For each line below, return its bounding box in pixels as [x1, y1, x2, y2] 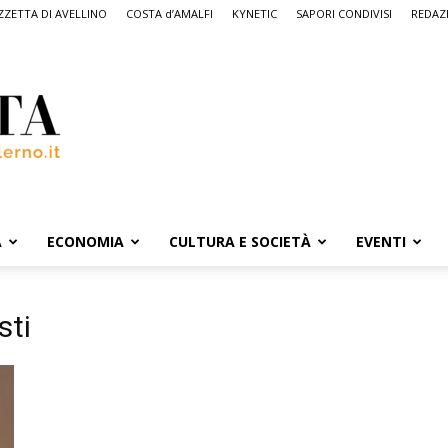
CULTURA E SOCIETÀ [169, 232, 311, 251]
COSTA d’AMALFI [126, 6, 213, 21]
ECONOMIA [47, 232, 124, 251]
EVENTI [356, 232, 406, 251]
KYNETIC [232, 6, 277, 21]
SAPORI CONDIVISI [296, 6, 392, 21]
